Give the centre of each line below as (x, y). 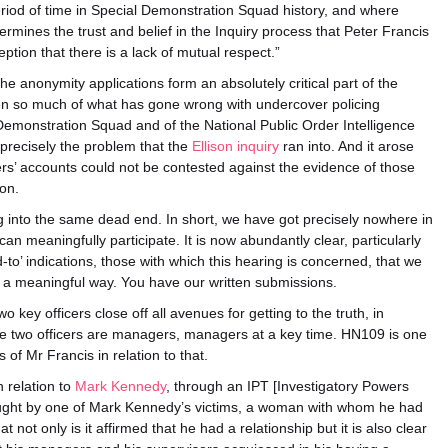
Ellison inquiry (235, 146)
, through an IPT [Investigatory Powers (287, 386)
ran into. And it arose (346, 146)
